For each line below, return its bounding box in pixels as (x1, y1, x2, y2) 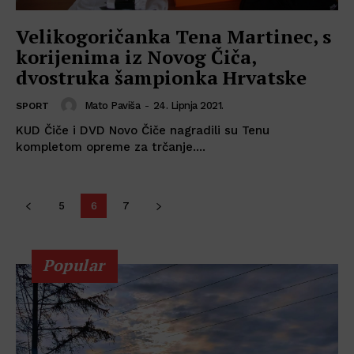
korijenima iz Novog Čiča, (16, 44, 257, 70)
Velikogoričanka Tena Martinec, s (16, 24, 331, 50)
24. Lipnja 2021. (153, 99, 224, 111)
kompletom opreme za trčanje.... (16, 140, 205, 155)
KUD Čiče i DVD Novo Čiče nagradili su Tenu (16, 123, 269, 138)
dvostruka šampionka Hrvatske (16, 65, 307, 91)
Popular (43, 254, 105, 277)
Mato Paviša (84, 99, 140, 111)
